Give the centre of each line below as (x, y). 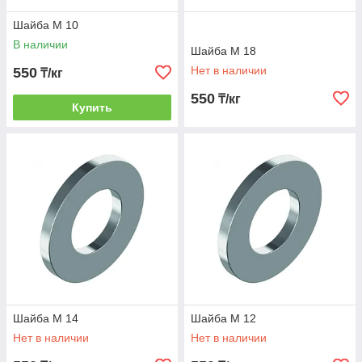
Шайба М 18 (223, 51)
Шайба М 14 (46, 318)
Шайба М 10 (46, 25)
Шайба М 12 (223, 318)
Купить (92, 107)
